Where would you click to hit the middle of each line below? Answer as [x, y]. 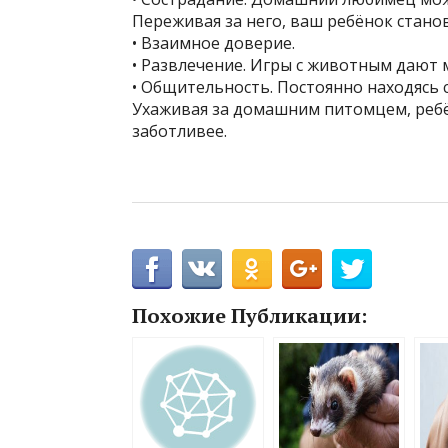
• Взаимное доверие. [213, 43]
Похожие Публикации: [249, 316]
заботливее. [179, 131]
